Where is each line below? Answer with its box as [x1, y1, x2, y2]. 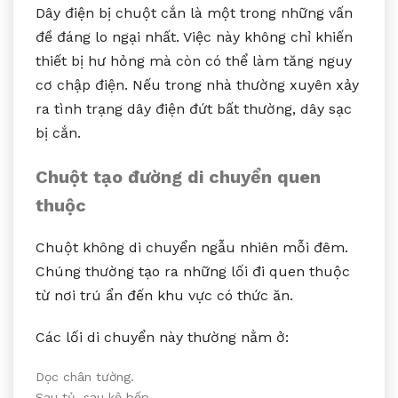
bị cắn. [36, 123, 81, 141]
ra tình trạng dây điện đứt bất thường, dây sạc [36, 99, 352, 117]
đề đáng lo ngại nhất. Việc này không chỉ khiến [36, 28, 353, 45]
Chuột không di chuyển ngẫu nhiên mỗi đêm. [36, 238, 348, 256]
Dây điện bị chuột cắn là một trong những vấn [36, 4, 353, 21]
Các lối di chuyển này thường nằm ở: [36, 328, 289, 346]
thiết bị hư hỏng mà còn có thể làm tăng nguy [36, 52, 352, 69]
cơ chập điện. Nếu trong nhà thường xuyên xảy [36, 76, 359, 93]
